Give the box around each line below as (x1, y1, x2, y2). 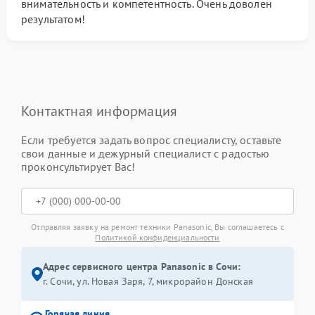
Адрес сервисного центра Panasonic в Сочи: (43, 260, 241, 273)
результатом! (21, 12, 85, 26)
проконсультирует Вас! (21, 160, 136, 174)
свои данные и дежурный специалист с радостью (21, 146, 270, 160)
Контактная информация (21, 102, 178, 120)
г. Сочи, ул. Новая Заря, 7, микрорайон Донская (43, 275, 253, 288)
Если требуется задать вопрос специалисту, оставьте (21, 133, 282, 147)
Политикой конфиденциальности (95, 232, 220, 243)
